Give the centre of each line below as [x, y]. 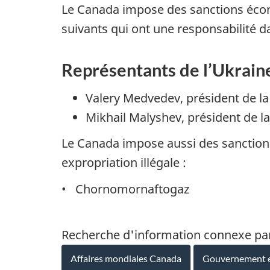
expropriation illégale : [124, 162]
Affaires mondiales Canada [126, 258]
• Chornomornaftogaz [125, 189]
